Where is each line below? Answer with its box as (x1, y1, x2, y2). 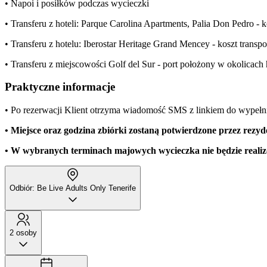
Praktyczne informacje (5, 80, 115, 94)
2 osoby (10, 228, 37, 238)
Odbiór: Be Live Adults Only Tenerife (10, 184, 136, 193)
